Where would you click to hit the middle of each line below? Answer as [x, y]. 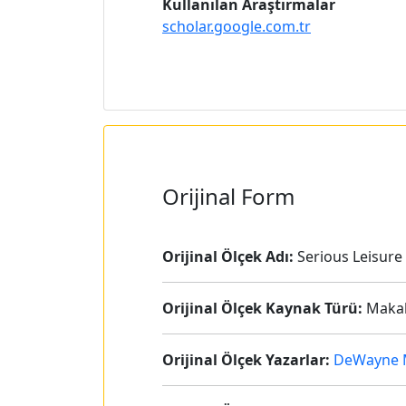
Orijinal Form [228, 196]
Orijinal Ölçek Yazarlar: [246, 360]
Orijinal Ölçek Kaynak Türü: [262, 308]
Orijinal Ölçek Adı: [228, 256]
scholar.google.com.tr [237, 26]
